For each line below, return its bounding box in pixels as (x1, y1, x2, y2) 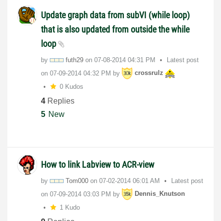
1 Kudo (59, 203, 80, 211)
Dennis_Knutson (135, 190, 185, 198)
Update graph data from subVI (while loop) (41, 9, 190, 20)
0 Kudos (59, 82, 83, 90)
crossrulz (135, 69, 163, 77)
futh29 (66, 56, 83, 64)
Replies (45, 97, 74, 106)
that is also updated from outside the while (41, 24, 189, 35)
